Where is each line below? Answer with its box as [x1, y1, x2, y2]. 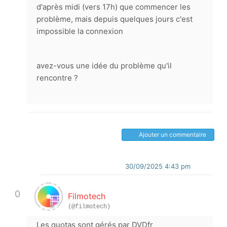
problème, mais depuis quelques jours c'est [36, 14, 193, 24]
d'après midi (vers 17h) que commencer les [36, 2, 191, 12]
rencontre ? [36, 73, 78, 83]
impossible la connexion [36, 26, 123, 36]
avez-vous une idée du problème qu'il [36, 61, 172, 70]
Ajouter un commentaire [139, 131, 206, 138]
